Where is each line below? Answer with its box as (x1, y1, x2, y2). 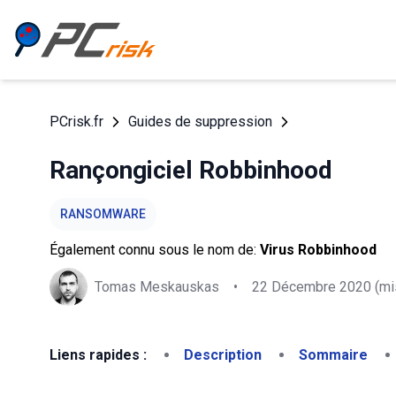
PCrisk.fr (49, 113, 103, 130)
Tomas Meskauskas (95, 278, 219, 295)
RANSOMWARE (60, 207, 146, 221)
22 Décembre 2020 (252, 278, 371, 295)
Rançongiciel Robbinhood (49, 156, 332, 185)
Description (184, 346, 262, 363)
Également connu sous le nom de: (49, 241, 260, 258)
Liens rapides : (49, 346, 147, 363)
